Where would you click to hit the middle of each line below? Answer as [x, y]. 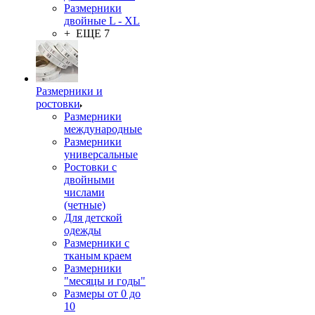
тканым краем [98, 256]
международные [103, 129]
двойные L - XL [102, 21]
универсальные [101, 154]
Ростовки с [90, 167]
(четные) [85, 205]
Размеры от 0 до [102, 294]
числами [84, 192]
